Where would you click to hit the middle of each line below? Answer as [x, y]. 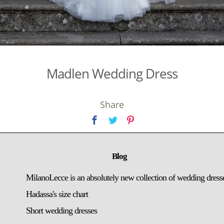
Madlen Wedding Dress [112, 73]
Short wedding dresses [61, 210]
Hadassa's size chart [57, 194]
